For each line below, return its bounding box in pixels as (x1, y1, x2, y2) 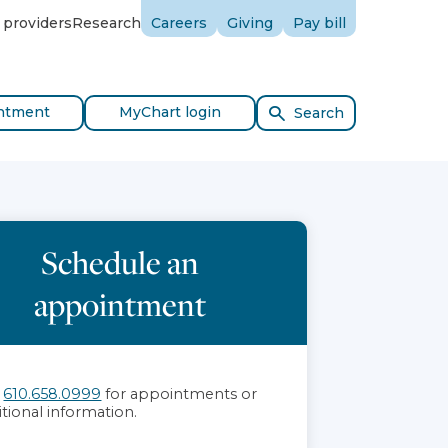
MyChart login (119, 103, 222, 121)
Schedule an (41, 241, 200, 283)
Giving (227, 14, 273, 32)
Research (72, 14, 141, 32)
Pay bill (293, 14, 346, 32)
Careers (151, 14, 207, 32)
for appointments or (101, 385, 258, 403)
